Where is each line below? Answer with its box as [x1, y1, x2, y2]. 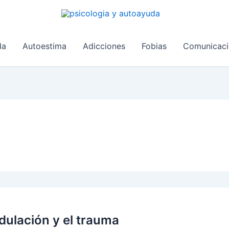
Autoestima [22, 41, 66, 51]
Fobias [142, 41, 167, 51]
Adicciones [83, 41, 125, 51]
